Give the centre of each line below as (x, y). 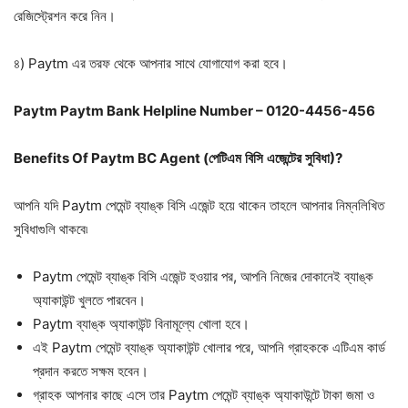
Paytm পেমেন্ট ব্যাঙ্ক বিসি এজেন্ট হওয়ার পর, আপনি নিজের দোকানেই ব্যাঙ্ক (203, 276)
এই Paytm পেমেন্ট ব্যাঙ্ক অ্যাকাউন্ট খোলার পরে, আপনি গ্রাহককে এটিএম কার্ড (209, 347)
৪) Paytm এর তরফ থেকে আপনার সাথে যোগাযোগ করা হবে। (151, 63)
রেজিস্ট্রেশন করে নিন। (65, 15)
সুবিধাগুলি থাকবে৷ (51, 229)
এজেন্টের (284, 158)
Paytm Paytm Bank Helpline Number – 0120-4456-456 (194, 110)
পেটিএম (225, 158)
